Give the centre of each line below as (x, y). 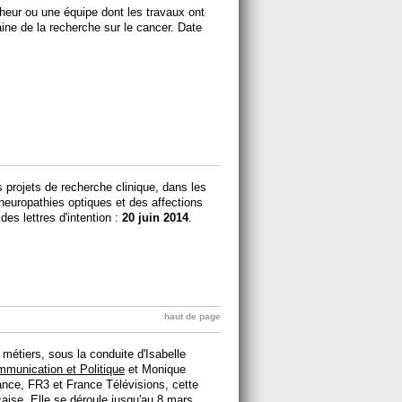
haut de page (192, 316)
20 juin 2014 (155, 217)
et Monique (155, 369)
